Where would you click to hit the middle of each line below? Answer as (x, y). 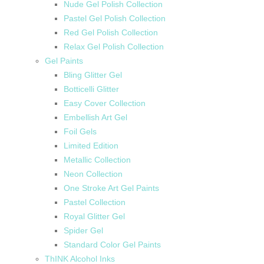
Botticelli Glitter (91, 89)
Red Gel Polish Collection (111, 33)
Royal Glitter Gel (94, 217)
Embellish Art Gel (95, 118)
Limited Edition (91, 146)
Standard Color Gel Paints (112, 245)
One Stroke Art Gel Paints (111, 188)
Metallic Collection (97, 160)
